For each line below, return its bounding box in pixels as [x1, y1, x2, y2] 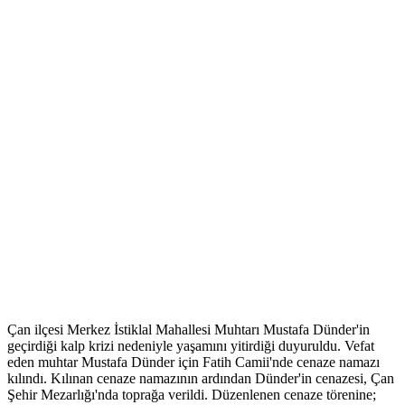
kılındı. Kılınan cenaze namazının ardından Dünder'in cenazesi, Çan [7, 371, 394, 387]
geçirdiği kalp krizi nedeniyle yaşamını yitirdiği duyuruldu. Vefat [7, 338, 374, 354]
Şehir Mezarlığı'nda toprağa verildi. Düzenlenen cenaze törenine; [7, 387, 376, 403]
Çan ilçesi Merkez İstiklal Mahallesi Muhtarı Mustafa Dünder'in [7, 322, 370, 338]
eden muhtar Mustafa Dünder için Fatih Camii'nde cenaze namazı [7, 354, 380, 371]
